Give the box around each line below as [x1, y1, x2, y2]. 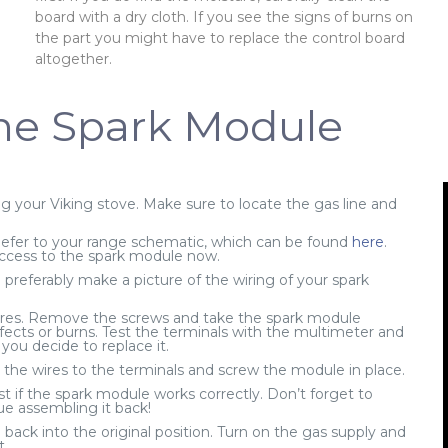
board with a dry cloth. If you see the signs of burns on [34, 8, 413, 27]
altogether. [34, 50, 112, 69]
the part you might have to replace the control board [34, 29, 405, 48]
